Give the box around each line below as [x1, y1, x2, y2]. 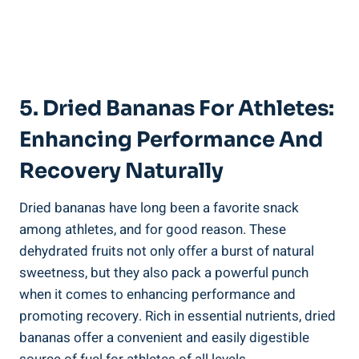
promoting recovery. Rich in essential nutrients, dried [19, 305, 336, 326]
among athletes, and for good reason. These [19, 219, 286, 240]
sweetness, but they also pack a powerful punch [19, 262, 309, 283]
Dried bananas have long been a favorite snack [19, 197, 299, 218]
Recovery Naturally [19, 157, 224, 184]
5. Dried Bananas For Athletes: [19, 95, 334, 122]
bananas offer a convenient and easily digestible [19, 327, 309, 348]
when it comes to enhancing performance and [19, 284, 296, 305]
